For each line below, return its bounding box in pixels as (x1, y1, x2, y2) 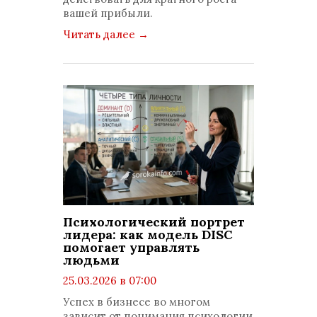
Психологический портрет (63, 214, 245, 230)
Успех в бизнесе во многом (63, 295, 210, 309)
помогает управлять (63, 239, 200, 255)
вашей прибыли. (63, 6, 153, 20)
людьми (63, 252, 120, 268)
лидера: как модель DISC (63, 226, 233, 243)
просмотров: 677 (74, 288, 165, 301)
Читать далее (63, 28, 138, 41)
